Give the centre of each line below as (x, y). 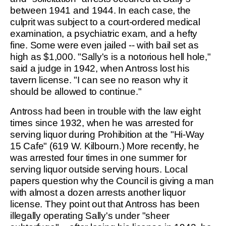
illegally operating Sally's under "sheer (90, 216)
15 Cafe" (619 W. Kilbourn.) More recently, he (105, 146)
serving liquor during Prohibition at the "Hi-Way (107, 134)
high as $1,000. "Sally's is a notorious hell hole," (110, 57)
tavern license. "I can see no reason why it (99, 80)
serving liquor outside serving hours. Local (99, 169)
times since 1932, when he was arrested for (102, 123)
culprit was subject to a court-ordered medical (105, 22)
